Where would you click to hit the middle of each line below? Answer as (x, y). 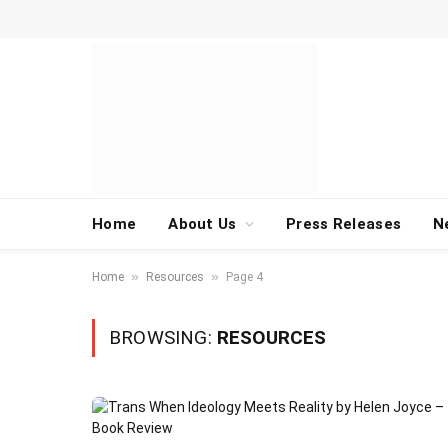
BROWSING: (163, 337)
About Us (202, 224)
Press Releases (343, 224)
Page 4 (244, 277)
